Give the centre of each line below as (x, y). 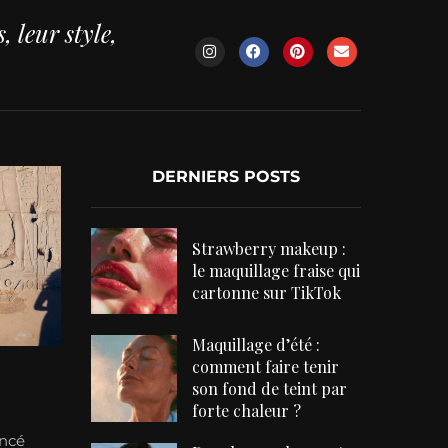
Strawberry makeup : (269, 249)
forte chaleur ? (247, 411)
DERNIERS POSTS (226, 177)
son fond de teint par (270, 389)
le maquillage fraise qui (276, 271)
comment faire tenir (266, 367)
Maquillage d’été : (256, 345)
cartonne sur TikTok (267, 293)
